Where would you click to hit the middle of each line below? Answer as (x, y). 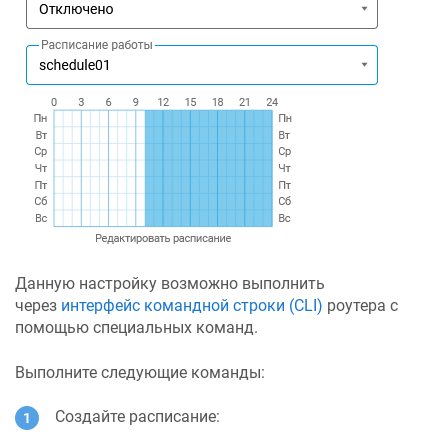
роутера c (360, 306)
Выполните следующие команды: (140, 372)
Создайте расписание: (137, 417)
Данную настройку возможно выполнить (170, 284)
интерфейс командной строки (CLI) (192, 306)
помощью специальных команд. (136, 328)
